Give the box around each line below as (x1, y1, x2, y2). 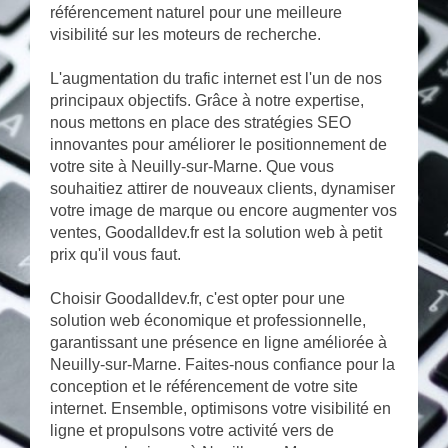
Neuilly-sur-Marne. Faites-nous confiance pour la (50, 356, 395, 374)
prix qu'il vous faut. (50, 246, 181, 264)
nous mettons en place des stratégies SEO (50, 114, 351, 132)
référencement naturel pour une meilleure (50, 4, 342, 22)
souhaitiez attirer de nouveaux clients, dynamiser (50, 180, 395, 198)
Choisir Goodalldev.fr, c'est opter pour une (50, 290, 345, 308)
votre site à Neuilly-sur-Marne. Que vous (50, 158, 334, 176)
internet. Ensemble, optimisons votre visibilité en (50, 400, 391, 418)
